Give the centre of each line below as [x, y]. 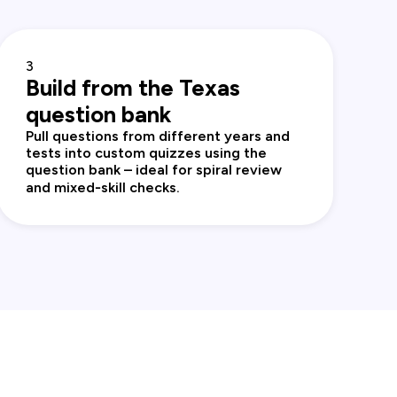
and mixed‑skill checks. [103, 188]
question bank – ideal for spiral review [154, 170]
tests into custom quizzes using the [147, 153]
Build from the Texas [133, 88]
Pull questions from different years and [158, 136]
